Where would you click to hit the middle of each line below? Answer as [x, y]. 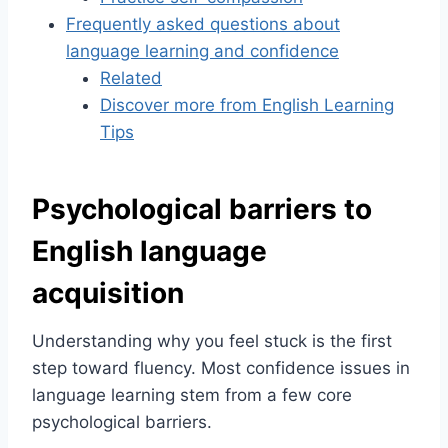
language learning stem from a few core [192, 395]
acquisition [108, 293]
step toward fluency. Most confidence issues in [221, 368]
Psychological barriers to [202, 209]
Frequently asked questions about [203, 24]
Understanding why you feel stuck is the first [212, 341]
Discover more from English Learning [247, 105]
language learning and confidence [202, 51]
